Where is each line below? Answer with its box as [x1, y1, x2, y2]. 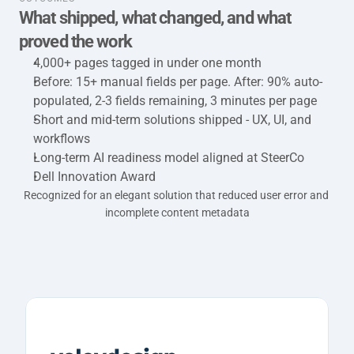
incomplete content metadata [104, 206, 250, 219]
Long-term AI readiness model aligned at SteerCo [33, 150, 304, 165]
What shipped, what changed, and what [19, 8, 292, 28]
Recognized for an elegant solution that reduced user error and [23, 189, 329, 201]
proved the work [19, 32, 132, 51]
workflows [33, 131, 90, 146]
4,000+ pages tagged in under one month [33, 55, 262, 70]
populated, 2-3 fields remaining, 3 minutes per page [33, 93, 317, 108]
